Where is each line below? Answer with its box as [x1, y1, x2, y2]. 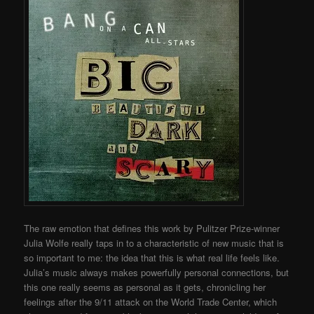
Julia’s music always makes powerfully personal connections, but [24, 266, 289, 280]
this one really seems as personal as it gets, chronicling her [24, 280, 266, 294]
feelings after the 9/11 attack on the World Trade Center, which [24, 295, 278, 309]
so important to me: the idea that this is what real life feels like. [24, 251, 280, 265]
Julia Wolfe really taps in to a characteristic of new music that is [24, 236, 285, 250]
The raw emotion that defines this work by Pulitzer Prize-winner [24, 221, 280, 235]
